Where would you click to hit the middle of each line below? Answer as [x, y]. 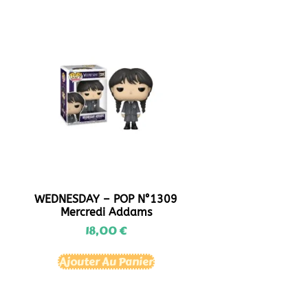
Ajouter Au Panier [106, 261]
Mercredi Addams [106, 212]
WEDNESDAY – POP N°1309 [106, 199]
